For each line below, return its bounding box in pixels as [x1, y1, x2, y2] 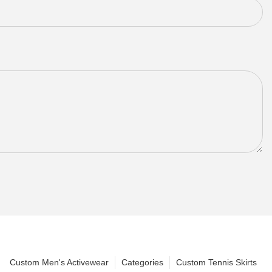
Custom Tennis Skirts [176, 257, 257, 267]
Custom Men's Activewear [10, 257, 109, 267]
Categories [121, 257, 163, 267]
